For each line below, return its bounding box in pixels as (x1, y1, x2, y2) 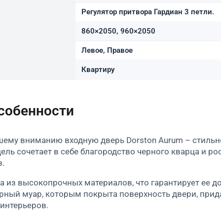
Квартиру (81, 65, 114, 74)
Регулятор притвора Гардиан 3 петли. (81, 7, 214, 16)
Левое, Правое (81, 45, 133, 55)
